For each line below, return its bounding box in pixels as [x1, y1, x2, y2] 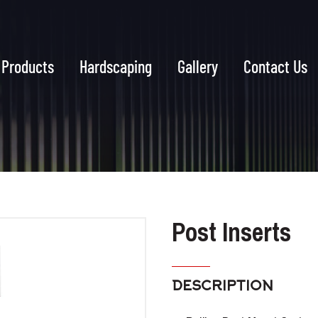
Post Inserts [172, 215, 291, 249]
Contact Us [243, 56, 307, 77]
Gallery [177, 56, 218, 77]
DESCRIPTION [172, 279, 273, 295]
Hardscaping [79, 56, 152, 77]
